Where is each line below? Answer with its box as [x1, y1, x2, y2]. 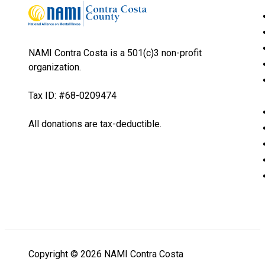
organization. [28, 62, 81, 73]
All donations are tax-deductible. [28, 118, 161, 130]
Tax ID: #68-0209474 [28, 90, 117, 102]
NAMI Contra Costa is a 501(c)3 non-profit [28, 47, 202, 59]
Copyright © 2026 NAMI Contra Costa [28, 248, 183, 260]
